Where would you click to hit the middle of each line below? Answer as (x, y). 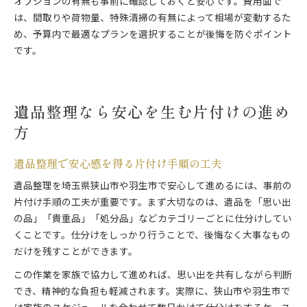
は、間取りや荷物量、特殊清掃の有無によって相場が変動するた (152, 19)
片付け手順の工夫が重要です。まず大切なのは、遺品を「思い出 (152, 203)
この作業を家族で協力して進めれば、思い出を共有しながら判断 (153, 276)
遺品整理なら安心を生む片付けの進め (152, 111)
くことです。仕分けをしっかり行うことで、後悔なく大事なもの (152, 236)
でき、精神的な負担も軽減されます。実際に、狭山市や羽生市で (152, 292)
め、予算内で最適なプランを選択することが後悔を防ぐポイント (153, 35)
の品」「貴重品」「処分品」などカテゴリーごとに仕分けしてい (153, 220)
